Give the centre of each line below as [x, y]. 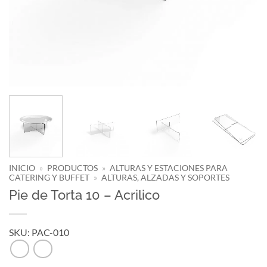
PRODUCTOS [73, 168]
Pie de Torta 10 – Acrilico [84, 195]
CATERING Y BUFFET [49, 177]
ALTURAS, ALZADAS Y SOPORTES [166, 177]
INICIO [22, 168]
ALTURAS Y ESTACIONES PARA [169, 168]
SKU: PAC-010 [39, 232]
